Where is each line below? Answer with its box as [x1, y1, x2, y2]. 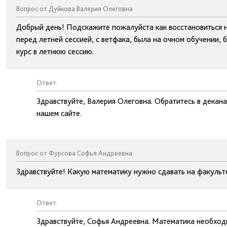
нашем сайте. [36, 108, 82, 118]
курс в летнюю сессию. [16, 47, 94, 56]
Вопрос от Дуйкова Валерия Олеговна [16, 5, 133, 13]
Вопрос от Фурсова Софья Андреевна [16, 149, 132, 157]
